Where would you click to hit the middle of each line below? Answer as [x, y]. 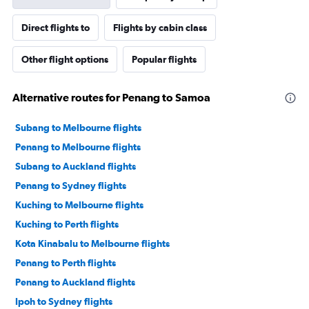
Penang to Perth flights [66, 263]
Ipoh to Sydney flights [64, 301]
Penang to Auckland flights [75, 282]
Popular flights [164, 59]
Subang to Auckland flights [76, 166]
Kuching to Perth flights [67, 224]
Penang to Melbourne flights [78, 147]
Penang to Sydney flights [71, 186]
